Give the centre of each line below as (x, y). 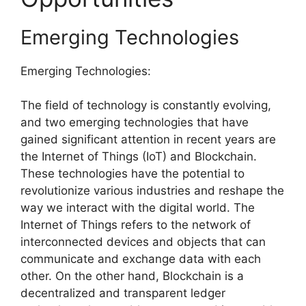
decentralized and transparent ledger (123, 293)
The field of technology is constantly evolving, (146, 106)
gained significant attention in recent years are (148, 140)
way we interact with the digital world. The (138, 208)
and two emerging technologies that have (135, 123)
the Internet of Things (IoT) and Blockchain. (139, 157)
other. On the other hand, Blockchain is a (132, 276)
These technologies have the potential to (133, 174)
